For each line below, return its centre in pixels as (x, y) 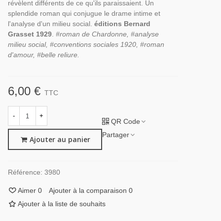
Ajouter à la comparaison (88, 191)
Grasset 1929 (30, 34)
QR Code (125, 121)
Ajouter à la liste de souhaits (61, 204)
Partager (115, 134)
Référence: (25, 172)
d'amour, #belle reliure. (43, 55)
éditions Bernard (122, 24)
